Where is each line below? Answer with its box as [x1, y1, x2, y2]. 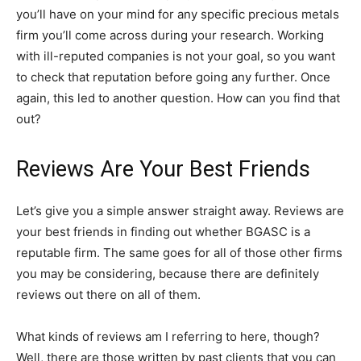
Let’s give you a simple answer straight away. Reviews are [16, 203, 344, 219]
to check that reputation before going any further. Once [16, 69, 330, 85]
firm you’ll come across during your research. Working [16, 27, 324, 44]
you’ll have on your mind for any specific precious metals [16, 6, 339, 23]
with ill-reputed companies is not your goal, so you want [16, 48, 335, 64]
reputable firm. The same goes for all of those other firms [16, 245, 342, 261]
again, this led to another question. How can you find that [16, 90, 340, 106]
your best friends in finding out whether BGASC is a [16, 224, 310, 240]
